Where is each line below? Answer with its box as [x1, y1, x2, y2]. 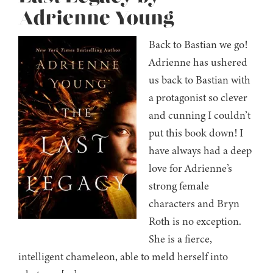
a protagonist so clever [149, 90, 247, 105]
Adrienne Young [18, 7, 174, 32]
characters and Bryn [149, 196, 239, 211]
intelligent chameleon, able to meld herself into [18, 249, 228, 264]
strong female [149, 179, 209, 194]
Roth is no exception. [149, 214, 241, 229]
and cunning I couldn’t [149, 108, 250, 123]
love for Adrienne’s [149, 161, 232, 176]
